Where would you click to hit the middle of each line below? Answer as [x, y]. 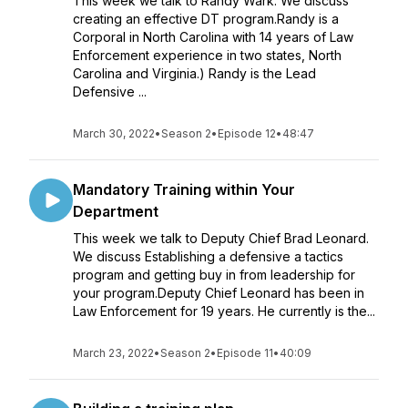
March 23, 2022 [113, 353]
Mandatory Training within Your [184, 189]
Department [116, 211]
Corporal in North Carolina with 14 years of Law [213, 37]
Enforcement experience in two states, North [207, 55]
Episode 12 [247, 133]
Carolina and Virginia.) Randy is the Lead [194, 73]
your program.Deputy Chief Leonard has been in [219, 293]
